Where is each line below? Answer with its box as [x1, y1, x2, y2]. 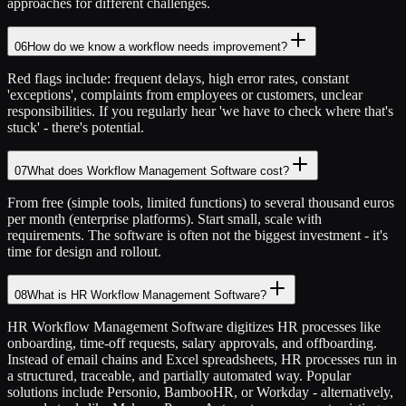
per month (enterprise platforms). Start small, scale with [7, 211, 322, 227]
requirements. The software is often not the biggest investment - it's [7, 227, 388, 243]
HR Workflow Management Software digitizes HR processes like [7, 319, 381, 334]
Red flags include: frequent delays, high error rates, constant [7, 71, 349, 86]
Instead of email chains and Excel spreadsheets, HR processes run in [7, 352, 397, 367]
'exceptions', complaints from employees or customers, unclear [7, 87, 362, 102]
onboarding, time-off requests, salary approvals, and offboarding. [7, 335, 377, 351]
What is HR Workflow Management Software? [27, 288, 266, 302]
